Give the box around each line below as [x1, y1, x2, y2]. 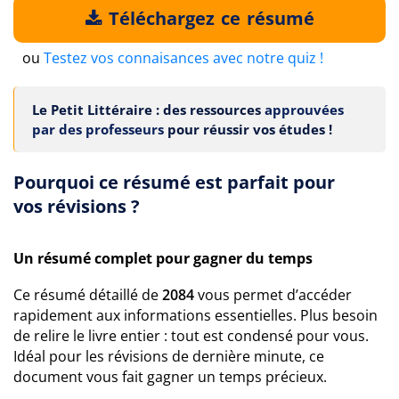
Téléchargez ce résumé [103, 6, 314, 30]
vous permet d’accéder [194, 285, 352, 305]
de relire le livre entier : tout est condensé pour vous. [13, 326, 369, 346]
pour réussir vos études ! [164, 120, 332, 138]
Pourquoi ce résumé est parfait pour [13, 170, 335, 194]
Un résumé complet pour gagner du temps [13, 248, 313, 268]
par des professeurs [32, 120, 164, 138]
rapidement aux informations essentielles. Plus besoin [13, 305, 378, 325]
